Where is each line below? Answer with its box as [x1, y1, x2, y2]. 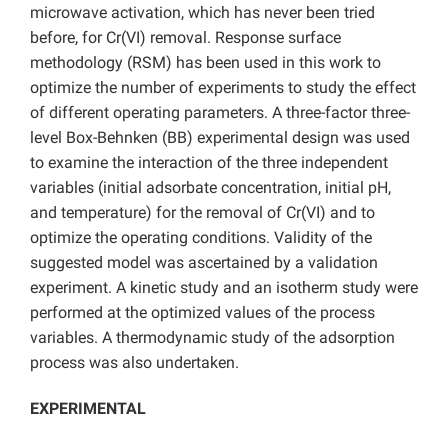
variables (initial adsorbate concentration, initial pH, [30, 178, 391, 198]
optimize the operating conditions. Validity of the [30, 228, 372, 248]
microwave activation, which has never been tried [30, 3, 375, 23]
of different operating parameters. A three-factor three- [30, 103, 410, 123]
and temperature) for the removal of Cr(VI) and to [30, 203, 375, 223]
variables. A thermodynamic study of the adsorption [30, 328, 395, 348]
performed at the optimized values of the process [30, 303, 375, 323]
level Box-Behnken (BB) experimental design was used [30, 128, 410, 148]
